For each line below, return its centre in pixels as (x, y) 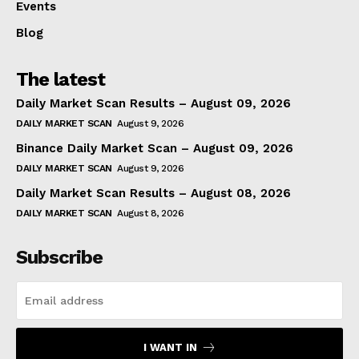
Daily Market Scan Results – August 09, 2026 (153, 103)
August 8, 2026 (150, 213)
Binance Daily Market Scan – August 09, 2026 (155, 148)
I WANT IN (170, 347)
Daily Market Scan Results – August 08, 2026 (153, 193)
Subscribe (59, 257)
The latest (61, 79)
